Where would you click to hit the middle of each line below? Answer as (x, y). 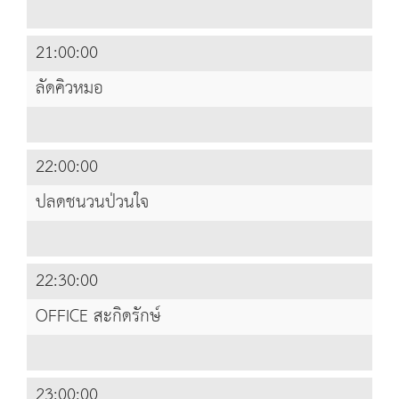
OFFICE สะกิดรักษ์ (98, 317)
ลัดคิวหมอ (69, 89)
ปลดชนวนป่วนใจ (92, 203)
